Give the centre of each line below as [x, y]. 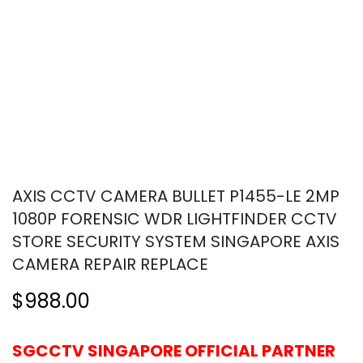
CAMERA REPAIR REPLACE [110, 264]
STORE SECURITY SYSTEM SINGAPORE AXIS [176, 241]
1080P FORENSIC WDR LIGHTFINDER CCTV [175, 218]
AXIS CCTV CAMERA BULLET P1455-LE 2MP [176, 196]
